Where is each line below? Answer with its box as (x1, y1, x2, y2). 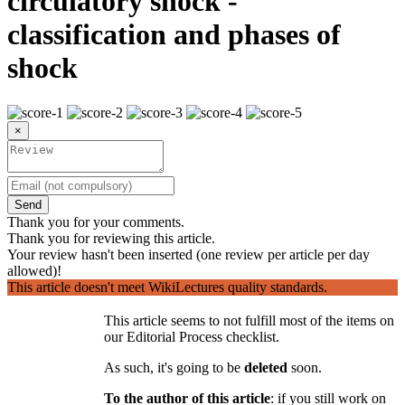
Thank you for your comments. (7, 213, 184, 230)
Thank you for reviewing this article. (7, 230, 215, 246)
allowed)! (7, 262, 61, 278)
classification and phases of (7, 18, 341, 52)
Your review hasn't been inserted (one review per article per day (7, 246, 370, 262)
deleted (244, 359, 287, 375)
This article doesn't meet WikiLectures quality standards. (7, 278, 327, 295)
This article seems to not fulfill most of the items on (104, 312, 394, 328)
